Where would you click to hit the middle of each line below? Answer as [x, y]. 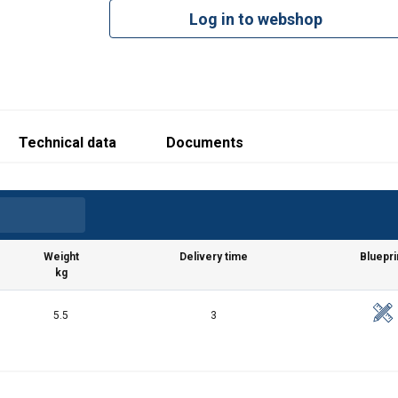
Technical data [68, 143]
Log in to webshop [256, 19]
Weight [61, 257]
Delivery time [214, 257]
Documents [205, 143]
